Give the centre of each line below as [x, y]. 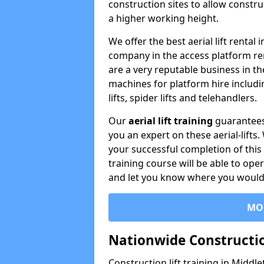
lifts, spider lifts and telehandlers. [183, 98]
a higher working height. [164, 19]
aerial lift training [171, 121]
